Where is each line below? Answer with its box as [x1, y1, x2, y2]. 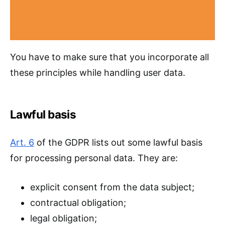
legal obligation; [30, 213, 97, 224]
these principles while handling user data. [10, 67, 185, 78]
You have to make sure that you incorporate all [10, 52, 209, 63]
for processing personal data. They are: [10, 153, 178, 164]
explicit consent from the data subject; [30, 182, 194, 193]
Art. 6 [10, 137, 34, 148]
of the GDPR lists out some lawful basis [34, 137, 202, 148]
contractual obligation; [30, 197, 126, 208]
